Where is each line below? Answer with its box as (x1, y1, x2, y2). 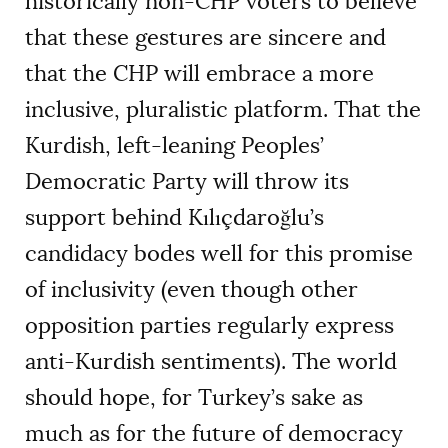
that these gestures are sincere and (25, 22, 386, 52)
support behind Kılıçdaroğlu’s (25, 202, 324, 232)
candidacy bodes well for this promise (25, 238, 413, 268)
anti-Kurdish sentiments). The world (25, 346, 397, 376)
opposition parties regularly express (25, 310, 394, 340)
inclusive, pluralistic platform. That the (25, 94, 421, 124)
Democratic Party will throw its (25, 166, 349, 196)
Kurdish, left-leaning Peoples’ (25, 130, 324, 160)
